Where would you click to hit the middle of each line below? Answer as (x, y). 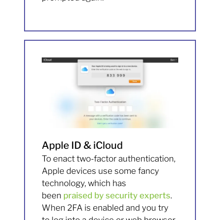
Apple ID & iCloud (82, 146)
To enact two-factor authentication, (109, 159)
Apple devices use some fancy (101, 171)
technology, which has (84, 183)
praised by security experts (117, 196)
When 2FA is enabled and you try (105, 208)
